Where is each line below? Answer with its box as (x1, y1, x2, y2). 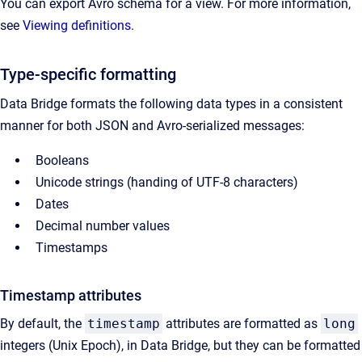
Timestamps (36, 240, 107, 255)
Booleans (36, 153, 89, 168)
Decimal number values (36, 218, 170, 234)
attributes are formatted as (162, 316, 321, 331)
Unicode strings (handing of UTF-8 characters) (36, 175, 298, 190)
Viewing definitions (23, 18, 131, 33)
